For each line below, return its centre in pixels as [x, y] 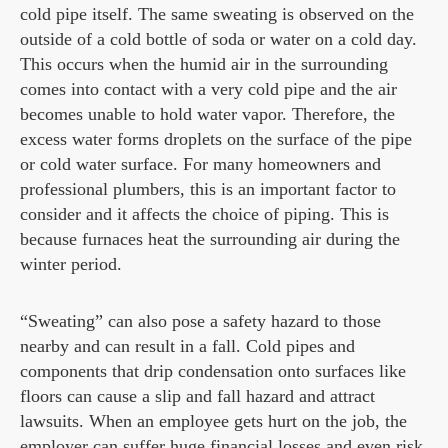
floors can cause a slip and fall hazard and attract [197, 396]
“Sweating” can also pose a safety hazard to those [200, 321]
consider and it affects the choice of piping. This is [204, 214]
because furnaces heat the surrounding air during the [210, 239]
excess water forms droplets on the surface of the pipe [216, 139]
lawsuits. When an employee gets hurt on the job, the [213, 421]
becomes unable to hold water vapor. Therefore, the [207, 114]
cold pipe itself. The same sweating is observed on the [217, 14]
